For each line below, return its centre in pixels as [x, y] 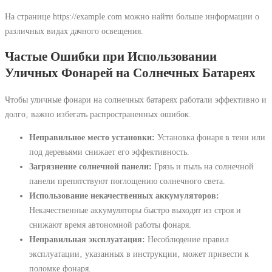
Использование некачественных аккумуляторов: [124, 196]
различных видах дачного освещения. [74, 31]
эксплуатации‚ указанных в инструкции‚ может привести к [139, 254]
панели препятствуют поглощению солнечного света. [127, 181]
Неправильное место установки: [92, 138]
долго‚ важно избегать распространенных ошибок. [98, 114]
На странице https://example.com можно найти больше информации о [132, 16]
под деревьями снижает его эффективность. [109, 152]
